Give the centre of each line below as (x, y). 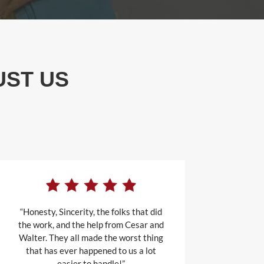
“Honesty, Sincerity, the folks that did (91, 212)
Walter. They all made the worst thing (91, 238)
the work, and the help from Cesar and (91, 225)
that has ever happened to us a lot (91, 251)
